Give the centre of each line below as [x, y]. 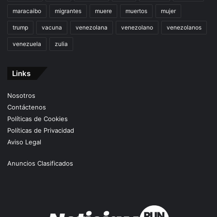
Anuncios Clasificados [40, 163]
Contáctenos [27, 107]
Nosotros [21, 96]
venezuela [27, 44]
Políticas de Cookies [38, 119]
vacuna [52, 28]
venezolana [92, 28]
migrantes [68, 11]
